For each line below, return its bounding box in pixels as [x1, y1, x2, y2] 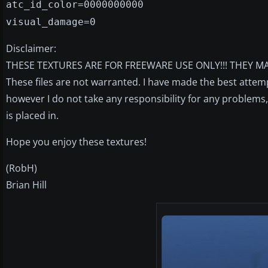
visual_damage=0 [6, 16, 96, 28]
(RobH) [6, 161, 37, 175]
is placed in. [6, 108, 59, 122]
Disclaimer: [6, 41, 56, 55]
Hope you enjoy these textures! [6, 135, 147, 148]
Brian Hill [6, 178, 47, 191]
